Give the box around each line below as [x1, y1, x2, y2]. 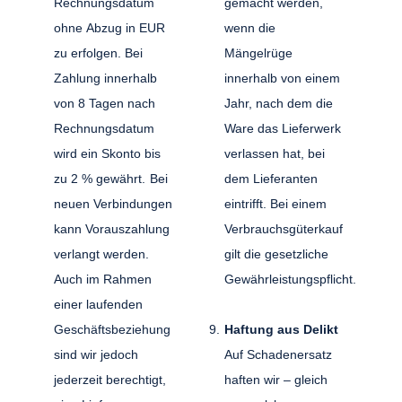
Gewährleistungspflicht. [223, 271, 356, 286]
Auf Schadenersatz [223, 346, 332, 362]
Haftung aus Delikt [223, 321, 338, 336]
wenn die [223, 20, 275, 35]
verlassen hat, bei [223, 145, 325, 161]
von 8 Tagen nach [54, 95, 156, 110]
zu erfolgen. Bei [54, 45, 144, 60]
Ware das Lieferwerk [223, 120, 341, 135]
